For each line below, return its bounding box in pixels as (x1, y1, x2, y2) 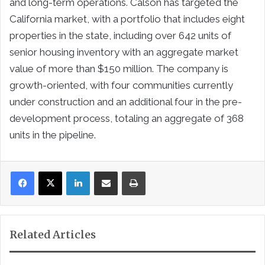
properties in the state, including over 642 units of (9, 30, 231, 42)
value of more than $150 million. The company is (9, 63, 228, 75)
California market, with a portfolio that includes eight (9, 13, 245, 25)
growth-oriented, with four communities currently (9, 79, 233, 92)
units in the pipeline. (9, 129, 96, 141)
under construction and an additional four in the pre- (9, 96, 242, 108)
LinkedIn (89, 166, 119, 176)
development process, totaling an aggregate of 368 (9, 112, 244, 125)
